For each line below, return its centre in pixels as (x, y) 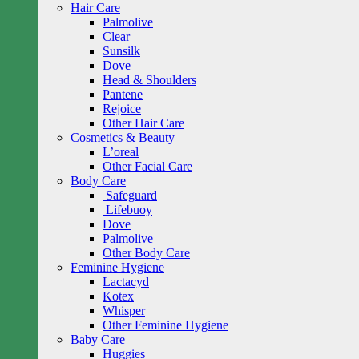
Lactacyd (126, 282)
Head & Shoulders (149, 80)
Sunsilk (121, 51)
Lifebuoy (129, 210)
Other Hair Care (143, 123)
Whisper (124, 311)
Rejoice (122, 109)
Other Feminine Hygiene (165, 325)
